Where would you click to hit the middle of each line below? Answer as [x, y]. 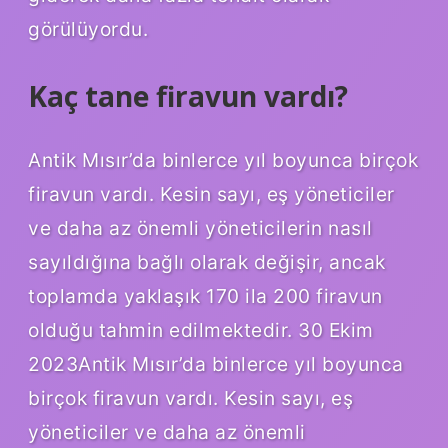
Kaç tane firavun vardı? [188, 95]
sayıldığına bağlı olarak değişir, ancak [207, 261]
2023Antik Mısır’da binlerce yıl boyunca [216, 363]
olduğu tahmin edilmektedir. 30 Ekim [201, 329]
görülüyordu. [88, 28]
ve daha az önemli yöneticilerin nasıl [200, 227]
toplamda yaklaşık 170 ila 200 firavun [205, 295]
